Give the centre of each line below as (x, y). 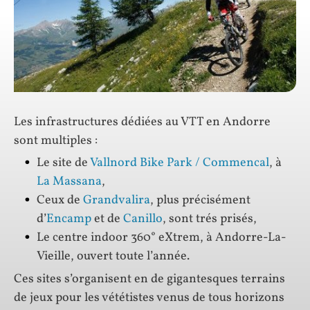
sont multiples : (56, 140)
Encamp (69, 219)
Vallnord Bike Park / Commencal (180, 163)
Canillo (143, 219)
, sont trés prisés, (210, 219)
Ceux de (60, 201)
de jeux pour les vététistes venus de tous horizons (149, 298)
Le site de (63, 163)
